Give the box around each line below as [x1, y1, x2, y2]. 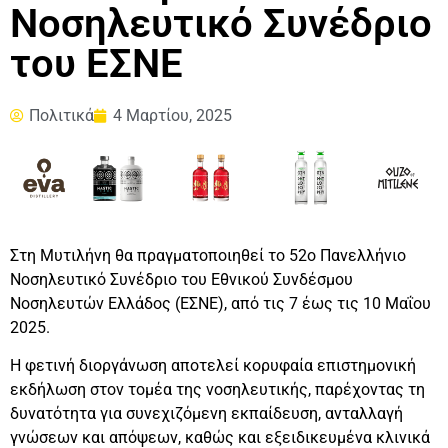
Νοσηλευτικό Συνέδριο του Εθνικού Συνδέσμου [10, 269, 353, 289]
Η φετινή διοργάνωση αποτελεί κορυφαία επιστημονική [10, 356, 416, 376]
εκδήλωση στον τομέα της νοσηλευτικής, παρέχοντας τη [10, 380, 425, 400]
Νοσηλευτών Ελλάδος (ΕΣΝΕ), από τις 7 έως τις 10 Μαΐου [10, 293, 431, 313]
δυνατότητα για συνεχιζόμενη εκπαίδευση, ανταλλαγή [10, 404, 403, 424]
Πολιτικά [29, 106, 94, 126]
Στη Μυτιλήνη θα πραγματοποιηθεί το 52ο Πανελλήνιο [10, 245, 406, 265]
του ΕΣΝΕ [10, 40, 183, 88]
